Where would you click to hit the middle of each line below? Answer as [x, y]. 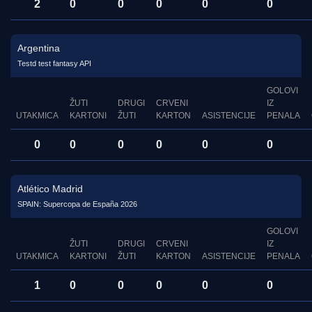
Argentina [39, 48]
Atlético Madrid [50, 189]
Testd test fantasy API [54, 64]
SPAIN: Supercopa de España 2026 [77, 204]
